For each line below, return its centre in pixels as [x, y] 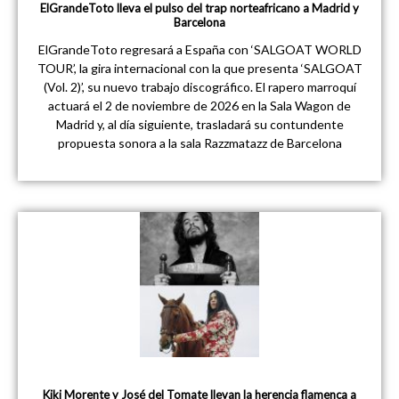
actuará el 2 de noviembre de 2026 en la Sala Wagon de [199, 105]
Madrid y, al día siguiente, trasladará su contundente [199, 124]
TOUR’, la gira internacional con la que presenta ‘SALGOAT [199, 68]
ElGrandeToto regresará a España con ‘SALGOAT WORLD [199, 49]
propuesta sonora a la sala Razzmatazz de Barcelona [199, 142]
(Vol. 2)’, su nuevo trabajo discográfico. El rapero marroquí [199, 86]
